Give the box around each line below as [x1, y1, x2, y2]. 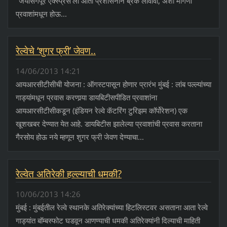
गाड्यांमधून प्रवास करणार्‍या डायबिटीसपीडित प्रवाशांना [15, 92, 157, 103]
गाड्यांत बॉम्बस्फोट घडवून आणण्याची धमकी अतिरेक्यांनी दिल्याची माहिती [15, 215, 200, 226]
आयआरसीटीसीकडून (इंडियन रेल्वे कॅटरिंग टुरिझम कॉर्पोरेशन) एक [15, 105, 187, 116]
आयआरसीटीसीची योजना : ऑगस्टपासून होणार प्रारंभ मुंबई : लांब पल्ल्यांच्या [15, 79, 211, 90]
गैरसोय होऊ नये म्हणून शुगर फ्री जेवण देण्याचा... [15, 132, 144, 142]
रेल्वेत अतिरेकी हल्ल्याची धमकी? [15, 167, 122, 181]
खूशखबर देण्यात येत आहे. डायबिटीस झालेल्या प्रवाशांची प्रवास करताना [15, 119, 202, 129]
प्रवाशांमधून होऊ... [15, 9, 67, 19]
